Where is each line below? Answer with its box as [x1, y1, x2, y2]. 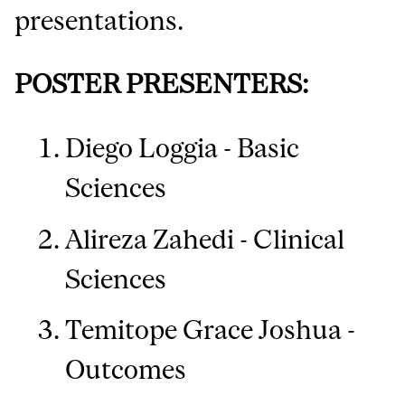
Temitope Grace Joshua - [65, 315, 356, 345]
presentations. [14, 5, 184, 36]
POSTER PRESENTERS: [14, 69, 309, 99]
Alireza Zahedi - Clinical [65, 223, 345, 254]
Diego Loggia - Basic [65, 133, 300, 164]
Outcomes [65, 354, 187, 385]
